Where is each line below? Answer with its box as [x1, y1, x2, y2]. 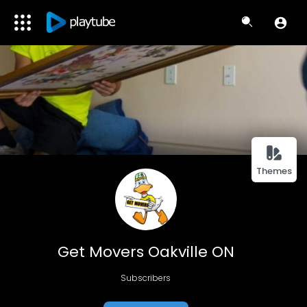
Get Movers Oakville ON [57, 241, 234, 262]
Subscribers [121, 272, 171, 284]
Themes [256, 164, 292, 177]
